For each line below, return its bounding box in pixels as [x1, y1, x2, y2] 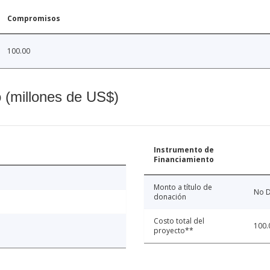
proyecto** [154, 225, 193, 236]
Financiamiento [154, 154, 214, 165]
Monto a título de [154, 181, 212, 192]
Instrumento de [154, 144, 214, 155]
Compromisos [7, 13, 60, 24]
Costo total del [154, 215, 204, 226]
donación [154, 191, 186, 202]
